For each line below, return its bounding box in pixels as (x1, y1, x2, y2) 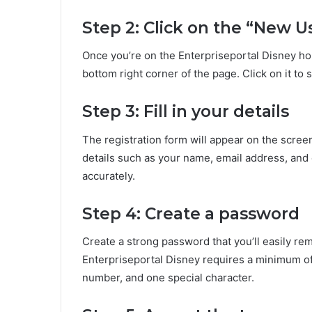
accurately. (82, 169, 135, 182)
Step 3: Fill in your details (82, 102, 289, 122)
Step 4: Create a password (82, 203, 299, 224)
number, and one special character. (82, 271, 254, 285)
